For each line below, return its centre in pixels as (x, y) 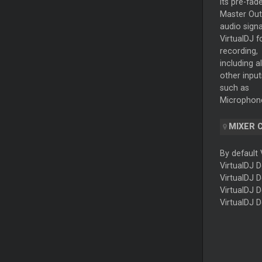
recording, (239, 51)
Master (234, 14)
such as (234, 88)
